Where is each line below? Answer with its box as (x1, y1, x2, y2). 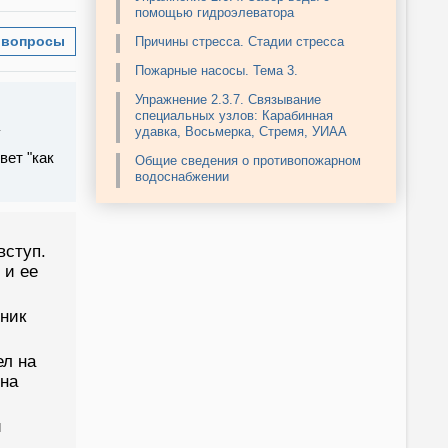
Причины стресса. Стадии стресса (135, 34, 344, 50)
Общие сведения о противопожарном (135, 153, 361, 169)
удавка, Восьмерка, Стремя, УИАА (135, 124, 347, 140)
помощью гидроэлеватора (135, 5, 294, 21)
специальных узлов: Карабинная (135, 108, 333, 124)
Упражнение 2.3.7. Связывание (135, 92, 321, 108)
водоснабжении (135, 169, 229, 185)
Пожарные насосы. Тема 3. (135, 63, 298, 79)
